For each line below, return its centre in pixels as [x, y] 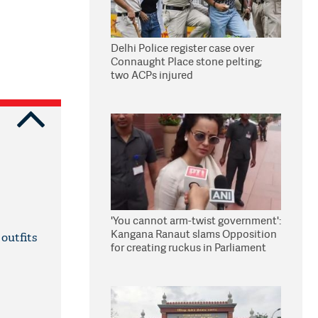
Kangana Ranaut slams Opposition [194, 234]
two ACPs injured [152, 75]
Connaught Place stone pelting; [186, 61]
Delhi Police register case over [182, 48]
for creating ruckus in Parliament [188, 247]
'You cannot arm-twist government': [196, 220]
